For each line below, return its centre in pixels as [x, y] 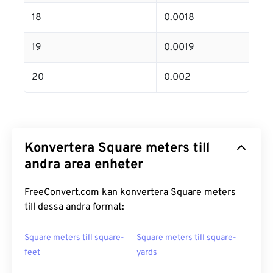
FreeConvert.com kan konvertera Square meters [130, 193]
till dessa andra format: [74, 207]
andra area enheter [84, 165]
